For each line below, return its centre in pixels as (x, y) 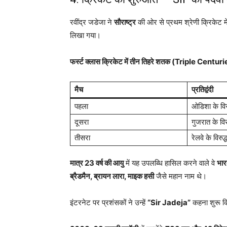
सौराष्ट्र (125, 22)
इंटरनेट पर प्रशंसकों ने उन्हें (109, 202)
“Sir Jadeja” (169, 202)
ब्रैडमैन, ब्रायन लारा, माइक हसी (112, 176)
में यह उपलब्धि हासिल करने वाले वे (170, 163)
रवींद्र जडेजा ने (92, 22)
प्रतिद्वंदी (202, 89)
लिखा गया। (85, 35)
